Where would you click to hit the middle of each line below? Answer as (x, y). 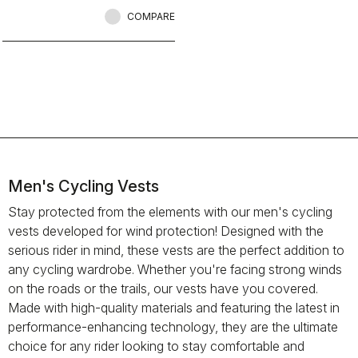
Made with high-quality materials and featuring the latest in (174, 308)
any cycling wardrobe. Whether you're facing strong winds (175, 269)
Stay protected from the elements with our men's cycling (170, 212)
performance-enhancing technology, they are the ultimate (173, 327)
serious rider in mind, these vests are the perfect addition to (176, 250)
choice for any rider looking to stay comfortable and (156, 346)
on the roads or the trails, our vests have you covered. (163, 288)
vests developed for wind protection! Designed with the (166, 231)
